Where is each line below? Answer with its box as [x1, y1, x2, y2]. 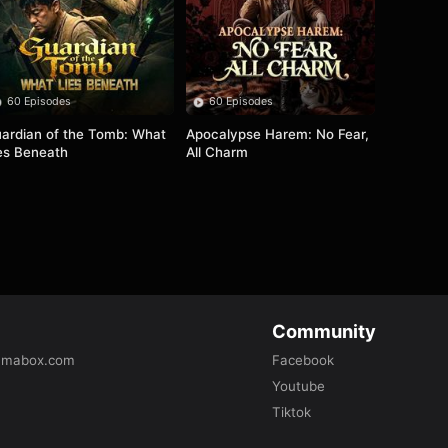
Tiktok [271, 403, 311, 420]
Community [271, 319, 376, 342]
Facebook [271, 351, 334, 368]
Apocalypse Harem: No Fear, [185, 126, 369, 143]
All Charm [185, 144, 248, 161]
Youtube [271, 377, 325, 394]
